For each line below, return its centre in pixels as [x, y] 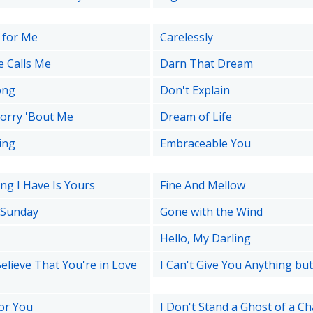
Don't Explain [195, 90]
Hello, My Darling [205, 238]
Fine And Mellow [202, 185]
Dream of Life [196, 117]
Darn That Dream [206, 64]
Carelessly [186, 37]
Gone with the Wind [211, 212]
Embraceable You [205, 143]
